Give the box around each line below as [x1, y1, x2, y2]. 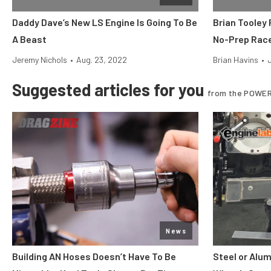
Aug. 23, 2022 [76, 54, 127, 65]
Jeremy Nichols [12, 54, 67, 65]
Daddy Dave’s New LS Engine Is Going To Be [12, 16, 197, 28]
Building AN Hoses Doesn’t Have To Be [12, 250, 176, 262]
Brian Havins [213, 54, 258, 65]
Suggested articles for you [12, 79, 207, 100]
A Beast [12, 33, 47, 45]
